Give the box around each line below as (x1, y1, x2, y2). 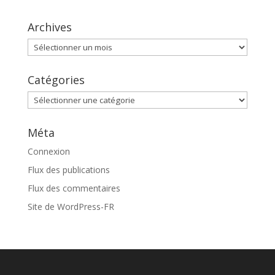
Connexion (27, 145, 70, 158)
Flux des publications (27, 164, 110, 176)
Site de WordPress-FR (27, 201, 114, 213)
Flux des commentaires (27, 182, 120, 195)
